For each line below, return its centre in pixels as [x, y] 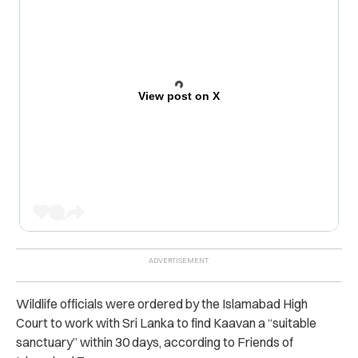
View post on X [179, 95]
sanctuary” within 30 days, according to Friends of [155, 342]
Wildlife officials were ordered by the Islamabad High [162, 303]
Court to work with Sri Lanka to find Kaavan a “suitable [166, 322]
